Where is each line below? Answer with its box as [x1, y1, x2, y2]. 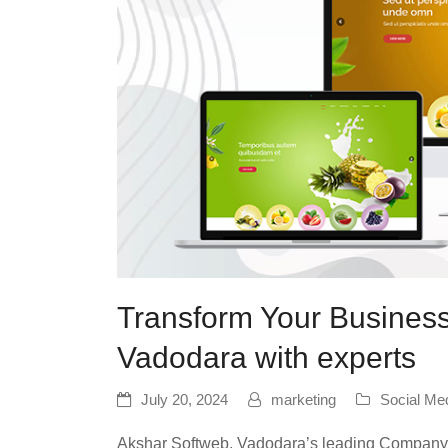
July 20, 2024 [141, 392, 228, 409]
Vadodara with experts [117, 341, 416, 375]
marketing [271, 392, 336, 409]
